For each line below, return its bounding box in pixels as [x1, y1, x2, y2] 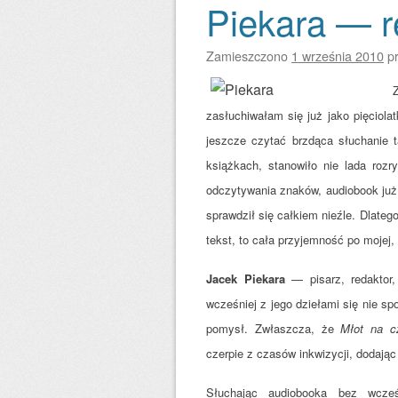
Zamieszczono [206, 46, 291, 65]
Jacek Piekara [206, 270, 285, 287]
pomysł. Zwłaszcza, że [206, 320, 341, 337]
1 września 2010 [291, 46, 384, 65]
